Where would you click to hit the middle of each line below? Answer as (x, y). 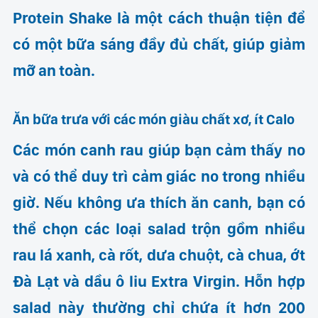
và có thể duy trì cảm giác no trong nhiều (159, 176)
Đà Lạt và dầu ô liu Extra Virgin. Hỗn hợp (159, 281)
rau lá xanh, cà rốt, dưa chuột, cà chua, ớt (159, 255)
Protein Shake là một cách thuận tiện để (159, 18)
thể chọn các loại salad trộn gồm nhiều (159, 229)
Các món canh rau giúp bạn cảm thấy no (159, 150)
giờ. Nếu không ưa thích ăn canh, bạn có (159, 203)
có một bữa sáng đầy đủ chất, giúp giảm (159, 44)
